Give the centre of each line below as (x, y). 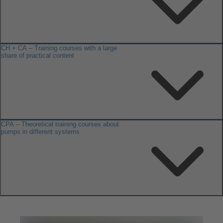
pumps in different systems (40, 131)
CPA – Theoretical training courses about (60, 124)
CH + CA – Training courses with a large (59, 48)
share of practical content (38, 55)
